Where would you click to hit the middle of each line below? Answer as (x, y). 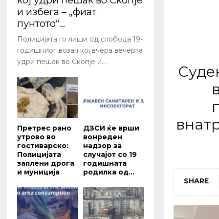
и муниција (38, 172)
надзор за (102, 146)
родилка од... (109, 172)
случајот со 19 (110, 155)
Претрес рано (44, 128)
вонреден (103, 137)
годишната (105, 164)
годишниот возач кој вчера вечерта (80, 51)
